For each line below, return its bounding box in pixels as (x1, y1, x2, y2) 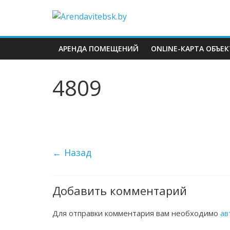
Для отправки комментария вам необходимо (52, 208, 220, 218)
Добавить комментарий (52, 183, 187, 198)
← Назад (52, 146, 91, 159)
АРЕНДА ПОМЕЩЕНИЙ (59, 44, 139, 53)
